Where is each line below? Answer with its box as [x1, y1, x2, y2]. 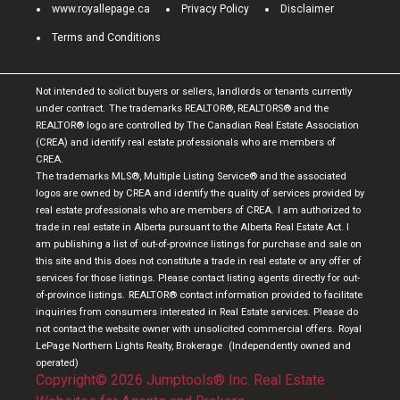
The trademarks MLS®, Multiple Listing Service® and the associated [36, 170, 346, 182]
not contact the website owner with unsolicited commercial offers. [36, 322, 335, 335]
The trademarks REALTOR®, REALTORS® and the [109, 102, 329, 114]
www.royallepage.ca [52, 2, 150, 15]
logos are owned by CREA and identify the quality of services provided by [36, 187, 364, 199]
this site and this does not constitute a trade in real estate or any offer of [36, 254, 362, 267]
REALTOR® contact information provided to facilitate [129, 288, 362, 301]
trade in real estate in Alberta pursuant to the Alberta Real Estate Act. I [36, 221, 349, 233]
